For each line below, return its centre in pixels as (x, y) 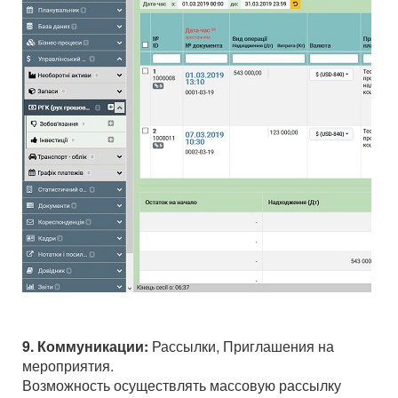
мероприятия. (68, 366)
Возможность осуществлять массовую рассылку (182, 386)
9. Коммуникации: (85, 346)
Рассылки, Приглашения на (241, 346)
